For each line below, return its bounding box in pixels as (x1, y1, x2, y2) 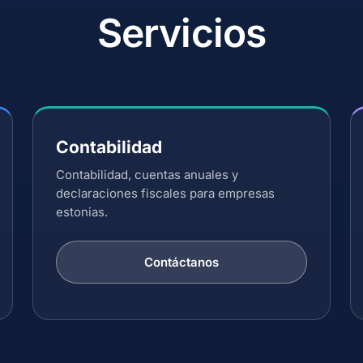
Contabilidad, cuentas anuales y (56, 167, 238, 182)
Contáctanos (144, 254, 219, 270)
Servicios (97, 9, 266, 57)
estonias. (56, 204, 108, 220)
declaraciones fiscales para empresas (56, 186, 275, 201)
